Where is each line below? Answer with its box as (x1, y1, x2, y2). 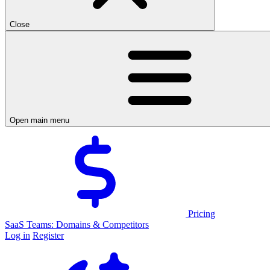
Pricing (186, 209, 215, 219)
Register (33, 230, 64, 240)
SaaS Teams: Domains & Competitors (5, 219, 149, 230)
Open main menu (10, 116, 69, 125)
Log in (5, 230, 30, 240)
